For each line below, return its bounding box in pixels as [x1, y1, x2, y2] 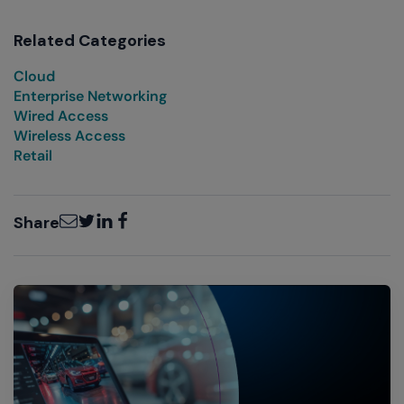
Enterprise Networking [14, 86, 167, 106]
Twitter [77, 205, 122, 225]
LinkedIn [95, 205, 147, 225]
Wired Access [14, 106, 108, 125]
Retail [14, 145, 52, 165]
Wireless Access [14, 125, 125, 145]
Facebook [113, 205, 178, 225]
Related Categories [14, 29, 166, 51]
